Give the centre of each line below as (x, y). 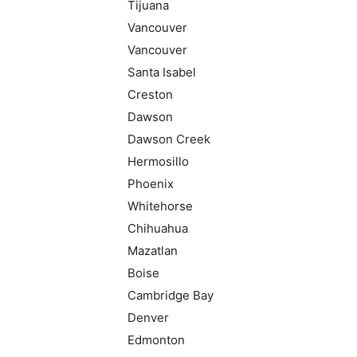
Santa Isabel (162, 72)
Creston (150, 94)
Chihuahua (158, 228)
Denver (148, 318)
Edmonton (156, 340)
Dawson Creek (169, 139)
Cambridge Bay (171, 295)
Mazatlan (153, 251)
